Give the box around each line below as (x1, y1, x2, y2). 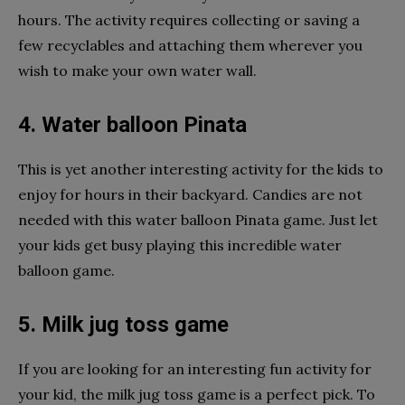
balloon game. (18, 260, 115, 279)
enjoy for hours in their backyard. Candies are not (18, 184, 363, 203)
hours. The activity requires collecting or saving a (18, 10, 360, 29)
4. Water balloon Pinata (18, 111, 247, 137)
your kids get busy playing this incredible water (18, 235, 342, 254)
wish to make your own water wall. (18, 61, 260, 80)
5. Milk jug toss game (18, 311, 229, 337)
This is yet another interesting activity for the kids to (18, 159, 383, 178)
